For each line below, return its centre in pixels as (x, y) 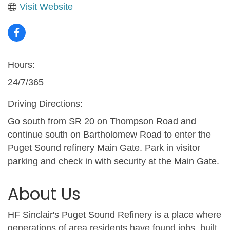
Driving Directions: (45, 103)
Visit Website (46, 6)
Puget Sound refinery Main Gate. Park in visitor (104, 148)
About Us (44, 194)
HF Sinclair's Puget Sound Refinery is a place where (114, 214)
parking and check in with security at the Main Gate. (113, 161)
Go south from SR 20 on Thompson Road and (102, 121)
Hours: (21, 64)
